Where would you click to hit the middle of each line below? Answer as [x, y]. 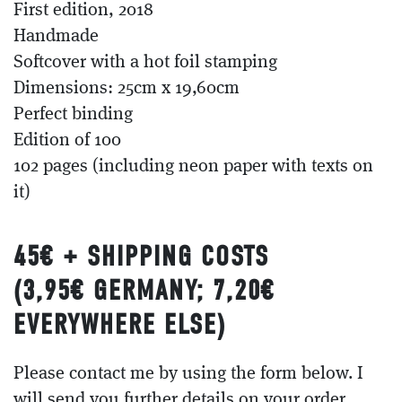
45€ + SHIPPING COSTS [141, 256]
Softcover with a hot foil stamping [145, 62]
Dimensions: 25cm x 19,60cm [127, 88]
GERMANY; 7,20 [177, 290]
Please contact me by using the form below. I [188, 374]
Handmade [56, 36]
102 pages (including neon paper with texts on [193, 166]
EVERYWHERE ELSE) [120, 324]
